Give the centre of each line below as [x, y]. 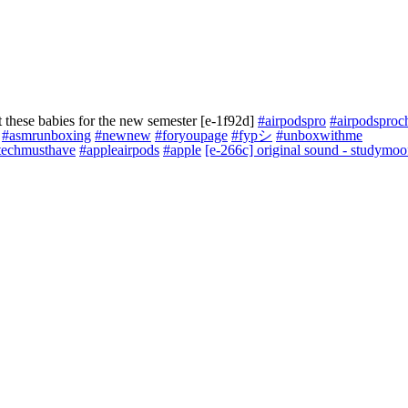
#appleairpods [119, 150]
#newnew [123, 135]
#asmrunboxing [46, 135]
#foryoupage [191, 135]
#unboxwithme [319, 135]
